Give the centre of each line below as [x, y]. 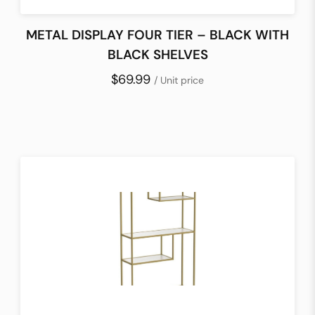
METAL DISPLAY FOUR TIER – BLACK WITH [157, 34]
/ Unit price [179, 80]
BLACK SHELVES [157, 54]
